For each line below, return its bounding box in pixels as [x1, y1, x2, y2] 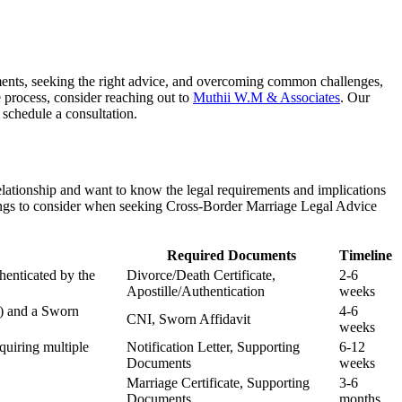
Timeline [339, 247, 392, 263]
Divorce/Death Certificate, [127, 267, 275, 283]
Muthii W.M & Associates [193, 89, 340, 105]
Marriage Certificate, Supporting [127, 374, 310, 390]
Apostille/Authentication [127, 283, 265, 299]
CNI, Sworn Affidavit [127, 310, 250, 327]
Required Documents [166, 247, 296, 263]
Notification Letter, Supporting [127, 338, 300, 354]
